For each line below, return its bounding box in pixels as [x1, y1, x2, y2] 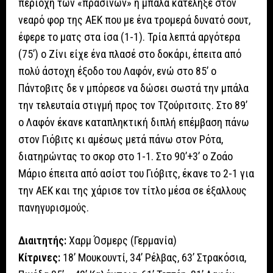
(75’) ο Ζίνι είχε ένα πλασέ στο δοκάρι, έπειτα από [18, 48, 241, 61]
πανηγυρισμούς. [18, 201, 89, 214]
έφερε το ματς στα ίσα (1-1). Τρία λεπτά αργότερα [18, 30, 240, 44]
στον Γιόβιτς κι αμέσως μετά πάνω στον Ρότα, [18, 133, 223, 146]
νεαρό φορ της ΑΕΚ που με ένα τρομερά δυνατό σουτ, [18, 13, 250, 27]
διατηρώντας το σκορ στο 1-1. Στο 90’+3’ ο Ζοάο [18, 150, 233, 163]
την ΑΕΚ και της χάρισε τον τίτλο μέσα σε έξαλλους [18, 184, 247, 197]
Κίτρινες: [18, 251, 60, 264]
